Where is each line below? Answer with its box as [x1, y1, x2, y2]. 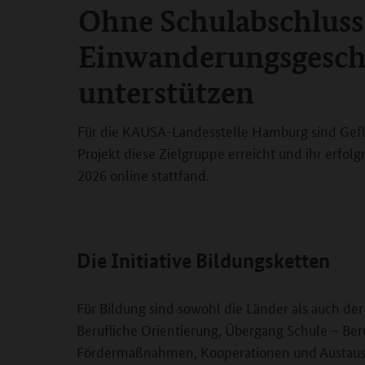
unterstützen [78, 72, 254, 111]
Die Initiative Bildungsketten [77, 248, 330, 274]
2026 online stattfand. [77, 165, 209, 184]
